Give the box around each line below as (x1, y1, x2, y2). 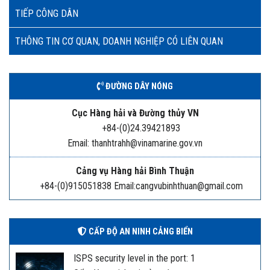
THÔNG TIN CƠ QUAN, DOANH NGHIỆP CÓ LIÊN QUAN (15, 36, 223, 48)
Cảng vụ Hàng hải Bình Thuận (76, 165, 194, 177)
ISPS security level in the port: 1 (74, 253, 195, 265)
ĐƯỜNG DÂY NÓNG (104, 81, 173, 92)
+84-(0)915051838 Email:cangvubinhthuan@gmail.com (39, 180, 243, 192)
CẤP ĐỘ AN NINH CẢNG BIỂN (86, 226, 193, 237)
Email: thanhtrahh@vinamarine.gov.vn (67, 137, 202, 149)
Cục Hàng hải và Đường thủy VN (71, 107, 199, 119)
